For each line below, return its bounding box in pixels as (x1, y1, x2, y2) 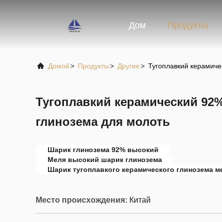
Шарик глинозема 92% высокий (48, 146, 159, 154)
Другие (117, 62, 140, 70)
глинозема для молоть (36, 115, 170, 128)
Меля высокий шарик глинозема (48, 156, 162, 164)
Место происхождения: (36, 196, 127, 204)
